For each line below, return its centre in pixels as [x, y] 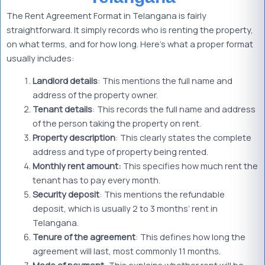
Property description [74, 138]
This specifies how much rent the [189, 166]
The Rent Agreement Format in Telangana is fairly [106, 15]
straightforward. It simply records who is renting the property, [130, 29]
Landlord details [65, 81]
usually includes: [41, 58]
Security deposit [66, 194]
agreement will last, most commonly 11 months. [126, 251]
